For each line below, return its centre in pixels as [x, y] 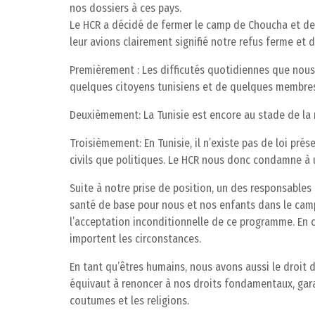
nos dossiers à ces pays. [126, 8]
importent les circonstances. [135, 239]
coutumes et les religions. [129, 301]
